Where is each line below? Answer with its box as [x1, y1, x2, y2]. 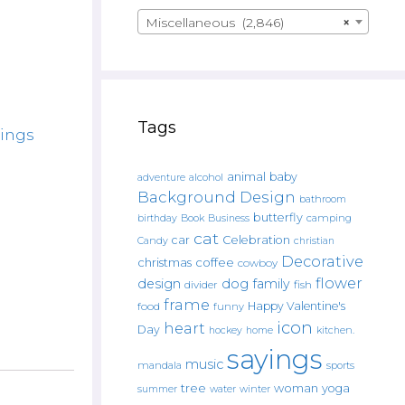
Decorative [281, 252, 363, 270]
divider [184, 278, 218, 291]
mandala [137, 359, 182, 372]
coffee [195, 255, 234, 269]
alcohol [189, 171, 223, 184]
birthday [137, 212, 177, 224]
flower [316, 274, 363, 292]
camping [306, 212, 352, 224]
